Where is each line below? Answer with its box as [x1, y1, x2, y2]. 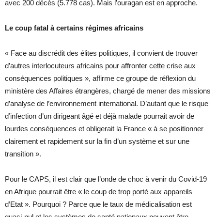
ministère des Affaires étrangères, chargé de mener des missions [5, 87, 211, 95]
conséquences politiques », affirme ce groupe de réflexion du [5, 74, 196, 83]
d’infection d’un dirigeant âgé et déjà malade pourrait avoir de [5, 112, 194, 121]
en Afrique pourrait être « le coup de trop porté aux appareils [5, 187, 192, 196]
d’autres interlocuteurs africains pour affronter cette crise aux [5, 62, 196, 70]
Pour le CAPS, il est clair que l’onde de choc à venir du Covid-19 [5, 175, 207, 184]
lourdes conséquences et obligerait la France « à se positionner [5, 124, 203, 133]
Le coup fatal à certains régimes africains [5, 24, 143, 32]
